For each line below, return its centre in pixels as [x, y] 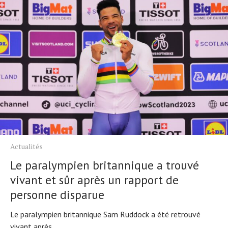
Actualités [26, 147]
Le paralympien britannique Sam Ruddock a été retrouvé [105, 215]
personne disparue [57, 195]
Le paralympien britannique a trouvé [105, 165]
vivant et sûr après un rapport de [94, 180]
